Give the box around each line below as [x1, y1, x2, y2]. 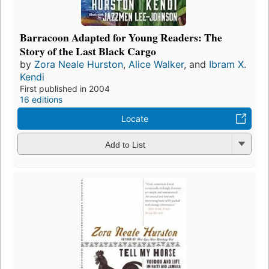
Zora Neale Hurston [34, 58, 123, 71]
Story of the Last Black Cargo [20, 43, 156, 59]
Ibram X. [209, 58, 246, 71]
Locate [121, 113, 148, 124]
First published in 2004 [20, 83, 110, 94]
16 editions [20, 94, 62, 105]
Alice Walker [128, 58, 184, 71]
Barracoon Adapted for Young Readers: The [20, 29, 222, 46]
